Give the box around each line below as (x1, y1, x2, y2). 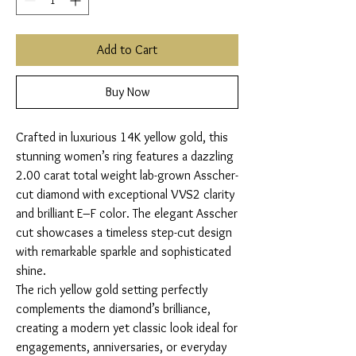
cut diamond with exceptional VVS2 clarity (16, 187, 234, 203)
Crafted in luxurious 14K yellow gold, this (16, 130, 228, 145)
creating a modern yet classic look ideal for (16, 320, 238, 336)
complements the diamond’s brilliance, (16, 301, 211, 317)
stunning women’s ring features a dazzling (16, 149, 234, 164)
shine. (16, 263, 46, 279)
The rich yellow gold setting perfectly (16, 282, 207, 298)
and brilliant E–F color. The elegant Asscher (16, 206, 238, 222)
